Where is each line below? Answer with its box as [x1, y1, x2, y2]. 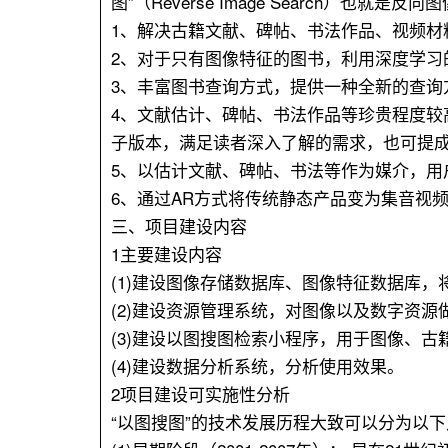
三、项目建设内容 [111, 213, 247, 239]
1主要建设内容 [111, 241, 222, 267]
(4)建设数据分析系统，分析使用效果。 [111, 353, 404, 379]
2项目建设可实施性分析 [111, 381, 290, 407]
